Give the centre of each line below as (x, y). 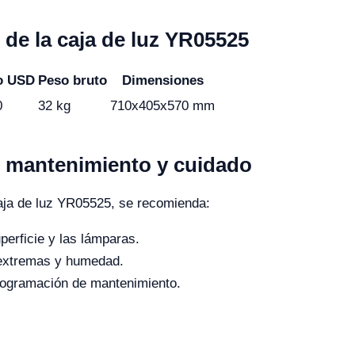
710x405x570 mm (162, 105)
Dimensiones (162, 80)
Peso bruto (73, 80)
